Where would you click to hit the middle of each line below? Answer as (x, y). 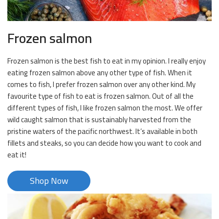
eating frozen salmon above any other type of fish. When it (100, 73)
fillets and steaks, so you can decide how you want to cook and (104, 143)
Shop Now (49, 181)
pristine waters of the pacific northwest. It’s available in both (102, 131)
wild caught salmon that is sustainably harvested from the (99, 120)
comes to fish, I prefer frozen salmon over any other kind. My (101, 85)
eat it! (17, 155)
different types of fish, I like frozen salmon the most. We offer (105, 108)
